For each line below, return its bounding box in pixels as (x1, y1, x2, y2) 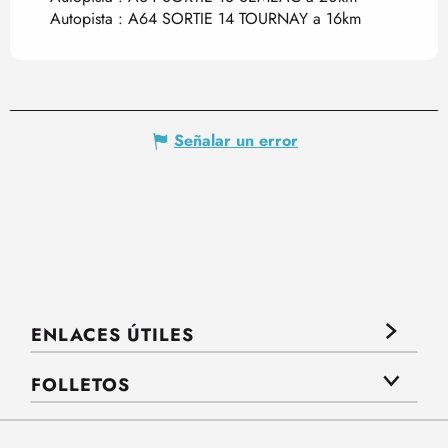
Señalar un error (174, 129, 298, 152)
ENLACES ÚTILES (31, 322, 194, 348)
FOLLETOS (31, 372, 130, 398)
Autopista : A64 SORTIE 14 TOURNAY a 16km (50, 7, 361, 30)
